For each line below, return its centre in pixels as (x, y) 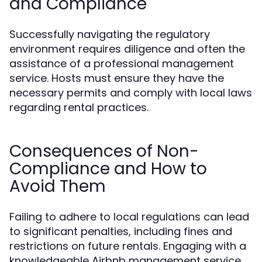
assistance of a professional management (122, 63)
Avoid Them (58, 186)
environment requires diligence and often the (127, 49)
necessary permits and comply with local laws (131, 93)
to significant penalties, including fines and (121, 231)
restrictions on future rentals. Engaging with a (128, 246)
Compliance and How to (108, 169)
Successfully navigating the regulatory (110, 34)
